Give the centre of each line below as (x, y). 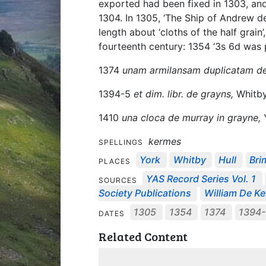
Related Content (143, 236)
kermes (164, 141)
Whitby (189, 160)
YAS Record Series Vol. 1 (201, 179)
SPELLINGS (122, 142)
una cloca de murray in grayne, (191, 117)
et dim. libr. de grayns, (183, 94)
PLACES (116, 161)
